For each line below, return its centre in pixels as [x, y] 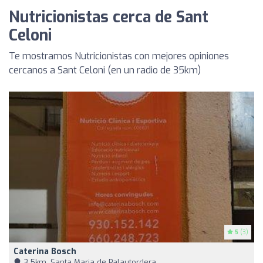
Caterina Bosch [45, 251]
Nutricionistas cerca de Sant [109, 18]
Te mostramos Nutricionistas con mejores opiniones [119, 56]
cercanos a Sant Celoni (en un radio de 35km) [105, 70]
